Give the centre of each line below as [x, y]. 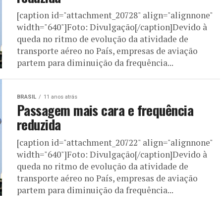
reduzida [39, 124]
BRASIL [27, 97]
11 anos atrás [60, 97]
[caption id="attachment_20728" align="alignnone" [115, 15]
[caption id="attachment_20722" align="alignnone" [115, 142]
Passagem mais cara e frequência [105, 110]
